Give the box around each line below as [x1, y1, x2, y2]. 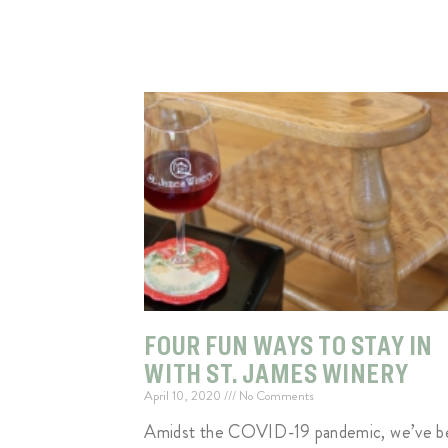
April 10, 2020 [144, 386, 225, 406]
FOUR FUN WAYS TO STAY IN [144, 328, 433, 363]
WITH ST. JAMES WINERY [144, 356, 409, 391]
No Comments [236, 386, 315, 406]
